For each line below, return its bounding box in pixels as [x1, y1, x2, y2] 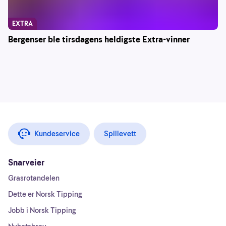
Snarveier [8, 157, 44, 169]
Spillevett [104, 129, 136, 139]
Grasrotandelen [8, 173, 60, 184]
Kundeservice [34, 129, 80, 139]
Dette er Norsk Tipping [8, 189, 82, 200]
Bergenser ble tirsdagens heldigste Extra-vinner [8, 34, 190, 46]
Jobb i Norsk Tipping [8, 205, 76, 216]
